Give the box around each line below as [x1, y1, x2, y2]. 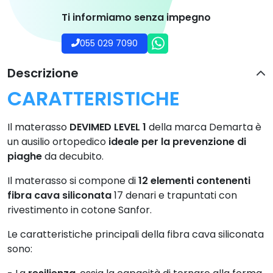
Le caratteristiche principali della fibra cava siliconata [7, 227, 264, 241]
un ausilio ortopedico [7, 134, 108, 149]
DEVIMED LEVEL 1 [69, 119, 146, 134]
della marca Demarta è [146, 119, 261, 134]
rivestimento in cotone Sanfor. [7, 202, 154, 217]
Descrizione [7, 64, 79, 82]
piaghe [7, 149, 42, 163]
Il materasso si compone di [7, 173, 138, 188]
